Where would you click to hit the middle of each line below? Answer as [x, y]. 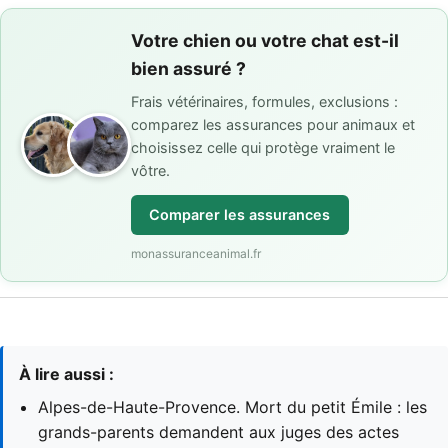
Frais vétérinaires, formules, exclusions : [264, 101]
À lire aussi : [66, 373]
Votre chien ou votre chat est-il [265, 41]
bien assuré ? [188, 69]
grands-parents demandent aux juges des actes [219, 431]
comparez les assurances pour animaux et [273, 124]
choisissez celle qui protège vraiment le [263, 147]
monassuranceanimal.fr [196, 254]
